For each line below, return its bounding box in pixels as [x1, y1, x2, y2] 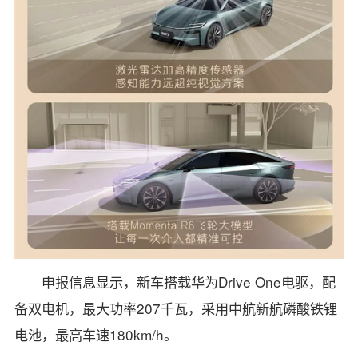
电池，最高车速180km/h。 [14, 324, 177, 345]
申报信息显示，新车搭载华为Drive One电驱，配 [42, 272, 336, 292]
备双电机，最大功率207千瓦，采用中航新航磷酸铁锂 [14, 298, 337, 319]
